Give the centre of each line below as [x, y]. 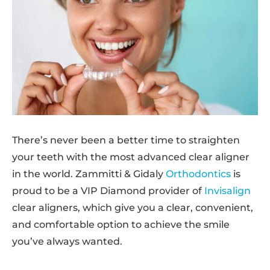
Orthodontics [198, 174]
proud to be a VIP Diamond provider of [108, 191]
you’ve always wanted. [67, 241]
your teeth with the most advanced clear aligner [131, 157]
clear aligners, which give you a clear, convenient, [133, 208]
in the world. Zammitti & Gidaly [89, 174]
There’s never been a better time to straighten [126, 140]
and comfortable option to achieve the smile [121, 224]
